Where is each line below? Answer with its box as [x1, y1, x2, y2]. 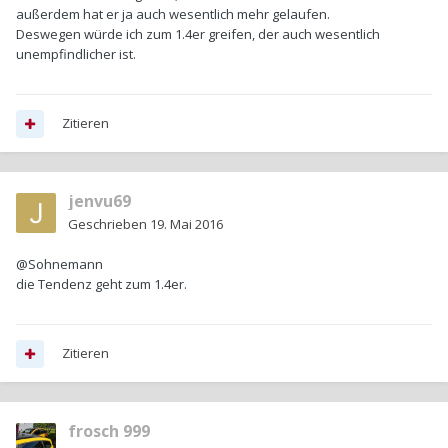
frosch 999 [68, 420, 150, 443]
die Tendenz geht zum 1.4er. [16, 275, 187, 294]
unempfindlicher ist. [16, 45, 136, 64]
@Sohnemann [16, 255, 103, 274]
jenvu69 [68, 190, 131, 213]
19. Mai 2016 [150, 215, 223, 234]
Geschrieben [68, 215, 150, 234]
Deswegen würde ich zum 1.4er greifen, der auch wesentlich [16, 25, 380, 44]
